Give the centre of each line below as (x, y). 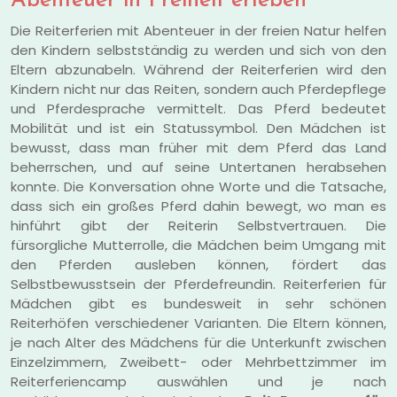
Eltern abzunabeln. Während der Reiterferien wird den (198, 69)
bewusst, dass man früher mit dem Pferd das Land (198, 147)
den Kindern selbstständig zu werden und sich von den (198, 50)
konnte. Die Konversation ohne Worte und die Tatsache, (198, 186)
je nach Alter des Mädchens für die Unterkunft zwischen (198, 342)
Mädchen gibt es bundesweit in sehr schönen (198, 303)
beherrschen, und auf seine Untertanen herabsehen (198, 167)
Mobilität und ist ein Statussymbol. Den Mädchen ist (198, 128)
